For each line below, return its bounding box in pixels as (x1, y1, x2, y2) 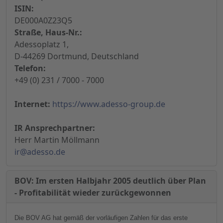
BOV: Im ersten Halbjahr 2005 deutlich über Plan (14, 175, 206, 187)
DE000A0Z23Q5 (14, 15, 72, 26)
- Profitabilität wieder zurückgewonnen (14, 187, 171, 199)
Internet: (14, 99, 50, 110)
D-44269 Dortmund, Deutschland (14, 51, 139, 62)
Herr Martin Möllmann (14, 134, 100, 146)
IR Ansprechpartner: (14, 122, 95, 134)
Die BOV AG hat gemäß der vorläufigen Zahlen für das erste (14, 214, 188, 222)
